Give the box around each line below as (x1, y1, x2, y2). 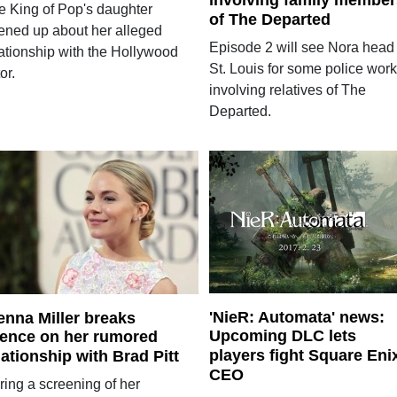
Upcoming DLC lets (208, 327, 356, 346)
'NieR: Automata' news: (208, 307, 385, 326)
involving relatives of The (208, 82, 366, 97)
